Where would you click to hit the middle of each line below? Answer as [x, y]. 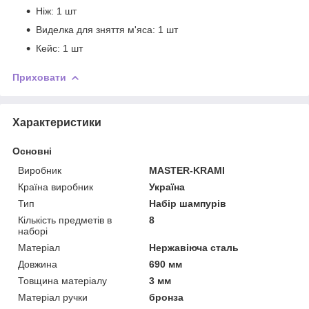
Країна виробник [56, 187]
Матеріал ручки [53, 297]
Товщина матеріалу [62, 280]
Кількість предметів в [65, 220]
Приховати [39, 77]
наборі [33, 231]
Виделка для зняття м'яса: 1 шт [107, 29]
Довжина [38, 264]
